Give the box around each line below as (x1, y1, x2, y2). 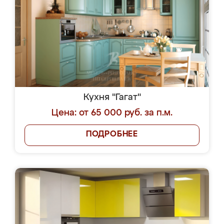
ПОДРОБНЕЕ (85, 130, 138, 138)
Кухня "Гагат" (83, 93, 141, 102)
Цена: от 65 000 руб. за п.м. (51, 108, 172, 117)
